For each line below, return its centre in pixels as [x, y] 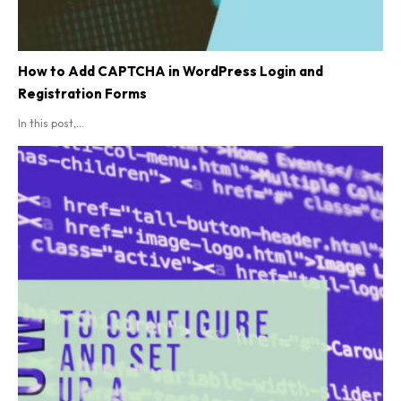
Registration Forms [82, 93]
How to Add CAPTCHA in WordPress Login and [171, 71]
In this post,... [51, 123]
